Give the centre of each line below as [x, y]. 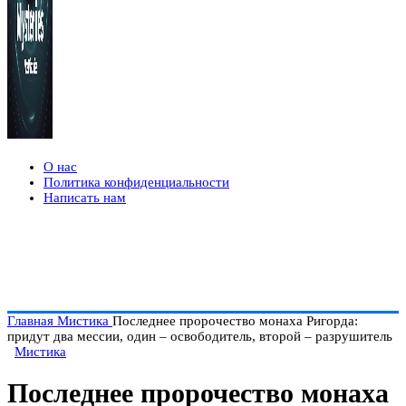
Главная [32, 321]
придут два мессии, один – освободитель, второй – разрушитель [200, 336]
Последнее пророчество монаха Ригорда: [235, 321]
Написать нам [85, 198]
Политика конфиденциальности [136, 182]
